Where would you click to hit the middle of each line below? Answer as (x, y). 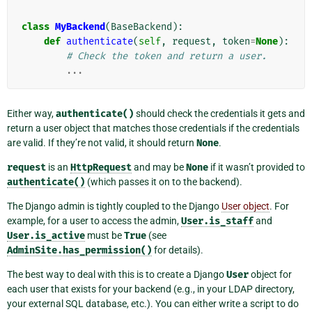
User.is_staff (217, 221)
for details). (178, 250)
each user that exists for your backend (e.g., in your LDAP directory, (151, 289)
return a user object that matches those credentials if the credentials (153, 128)
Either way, (31, 113)
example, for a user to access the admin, (94, 220)
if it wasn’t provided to (257, 167)
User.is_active (46, 235)
